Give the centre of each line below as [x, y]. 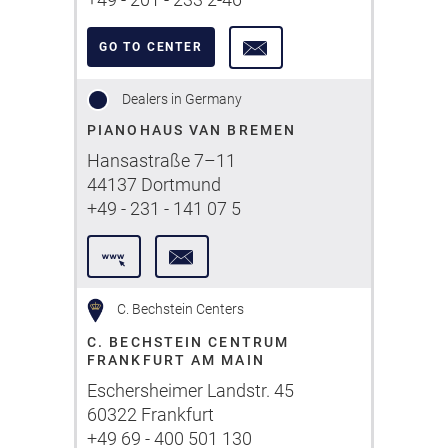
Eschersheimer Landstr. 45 [190, 390]
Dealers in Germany [180, 98]
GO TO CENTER [151, 47]
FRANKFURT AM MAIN [176, 360]
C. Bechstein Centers [178, 308]
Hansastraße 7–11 [161, 160]
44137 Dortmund [154, 184]
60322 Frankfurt [150, 414]
